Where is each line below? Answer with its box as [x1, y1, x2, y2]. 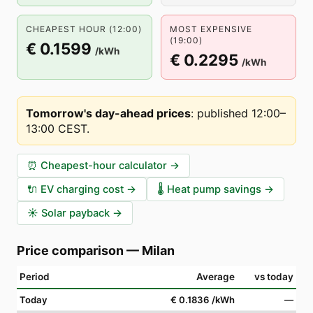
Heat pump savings [167, 183, 261, 196]
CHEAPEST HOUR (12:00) [26, 24, 142, 34]
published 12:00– [197, 106, 286, 120]
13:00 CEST [26, 122, 87, 136]
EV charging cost [41, 183, 124, 196]
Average [196, 271, 235, 282]
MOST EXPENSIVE [170, 24, 252, 34]
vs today [254, 271, 293, 282]
